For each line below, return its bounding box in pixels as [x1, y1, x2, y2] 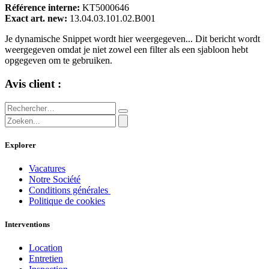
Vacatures [29, 163, 65, 174]
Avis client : [5, 77, 61, 90]
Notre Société [29, 174, 80, 185]
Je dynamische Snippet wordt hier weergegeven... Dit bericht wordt [5, 34, 260, 44]
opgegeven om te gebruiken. [5, 55, 112, 66]
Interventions [5, 220, 50, 229]
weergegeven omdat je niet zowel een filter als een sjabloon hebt [5, 44, 248, 55]
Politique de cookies [29, 196, 105, 207]
